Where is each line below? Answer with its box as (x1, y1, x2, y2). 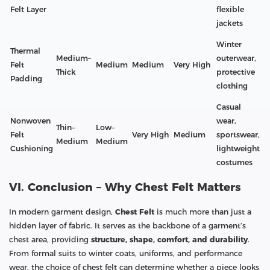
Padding (10, 74, 42, 83)
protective (216, 67, 255, 77)
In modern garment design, (9, 207, 115, 216)
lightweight (216, 143, 260, 153)
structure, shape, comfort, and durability (91, 234, 248, 244)
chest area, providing (9, 234, 91, 244)
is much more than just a (154, 207, 251, 216)
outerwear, (216, 53, 256, 63)
